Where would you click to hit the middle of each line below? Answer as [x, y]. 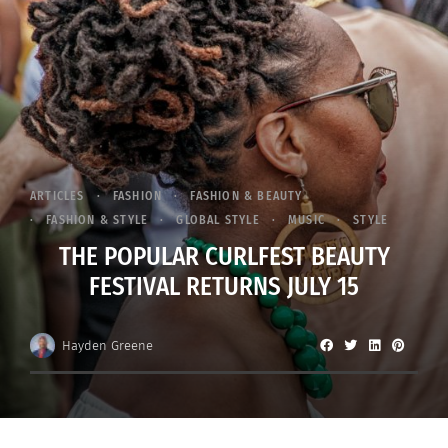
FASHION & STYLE [97, 220]
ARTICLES [57, 196]
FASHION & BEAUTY [246, 196]
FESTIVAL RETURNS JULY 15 [224, 287]
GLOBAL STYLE [218, 220]
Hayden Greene [107, 345]
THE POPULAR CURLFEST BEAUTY [224, 257]
